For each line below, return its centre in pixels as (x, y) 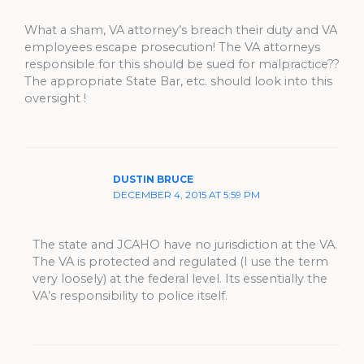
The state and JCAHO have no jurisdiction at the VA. (184, 244)
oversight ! (55, 98)
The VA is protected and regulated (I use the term (180, 261)
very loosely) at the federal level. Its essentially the (180, 278)
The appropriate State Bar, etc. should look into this (178, 81)
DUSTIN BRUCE (154, 179)
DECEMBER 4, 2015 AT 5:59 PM (187, 195)
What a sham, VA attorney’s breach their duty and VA (181, 30)
